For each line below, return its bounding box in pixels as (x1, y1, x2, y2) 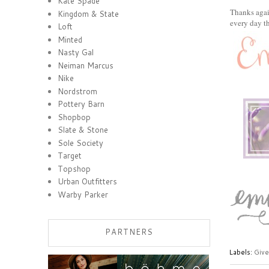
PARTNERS (105, 226, 153, 237)
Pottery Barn (58, 98, 105, 110)
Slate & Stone (58, 124, 109, 136)
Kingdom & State (58, 8, 119, 19)
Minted (58, 34, 83, 45)
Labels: (229, 247, 254, 257)
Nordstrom (58, 85, 98, 97)
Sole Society (58, 137, 104, 148)
